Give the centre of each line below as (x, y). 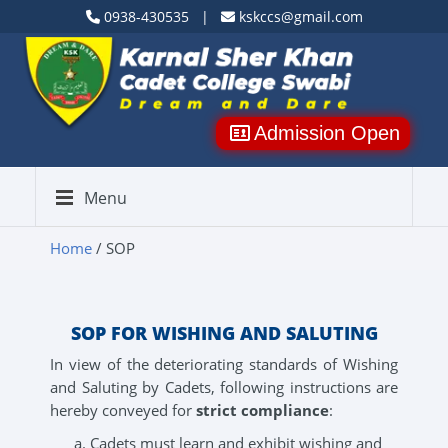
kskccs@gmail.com (298, 16)
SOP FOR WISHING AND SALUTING (224, 333)
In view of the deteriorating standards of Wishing (224, 364)
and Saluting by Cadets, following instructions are (224, 387)
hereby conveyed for (123, 410)
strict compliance (262, 410)
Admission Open (327, 133)
